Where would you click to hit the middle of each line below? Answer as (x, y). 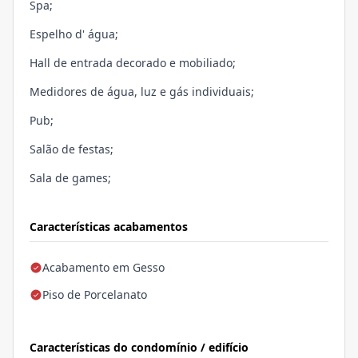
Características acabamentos (109, 227)
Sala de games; (70, 178)
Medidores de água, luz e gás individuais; (142, 92)
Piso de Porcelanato (95, 295)
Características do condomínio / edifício (139, 348)
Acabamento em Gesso (103, 268)
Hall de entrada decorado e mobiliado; (133, 63)
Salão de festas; (72, 149)
